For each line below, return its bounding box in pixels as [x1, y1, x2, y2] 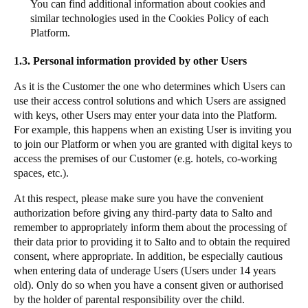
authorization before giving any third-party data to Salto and [14, 207, 272, 219]
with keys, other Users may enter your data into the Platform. [14, 109, 277, 121]
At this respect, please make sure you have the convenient [14, 192, 263, 204]
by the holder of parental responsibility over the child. [14, 294, 250, 305]
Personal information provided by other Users [33, 55, 247, 67]
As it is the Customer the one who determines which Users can [14, 80, 285, 92]
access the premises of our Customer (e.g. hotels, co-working [14, 153, 277, 164]
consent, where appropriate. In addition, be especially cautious [14, 250, 283, 262]
